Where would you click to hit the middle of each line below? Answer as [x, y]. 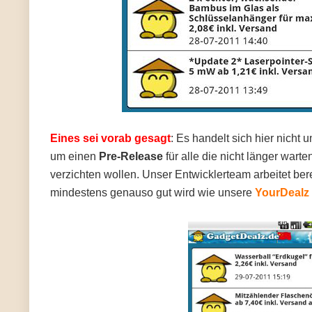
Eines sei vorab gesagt [110, 138]
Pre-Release [131, 156]
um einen [75, 156]
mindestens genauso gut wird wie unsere [153, 193]
